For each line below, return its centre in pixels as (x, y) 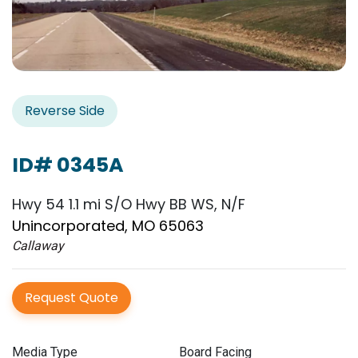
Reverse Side (65, 110)
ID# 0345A (68, 165)
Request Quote (72, 297)
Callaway (38, 245)
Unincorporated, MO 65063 (108, 225)
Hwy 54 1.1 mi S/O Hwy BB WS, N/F (129, 204)
